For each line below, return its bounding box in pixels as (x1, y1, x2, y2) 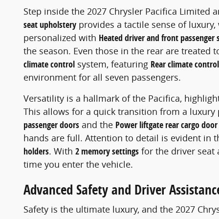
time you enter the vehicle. (23, 158, 133, 171)
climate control (23, 58, 75, 71)
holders (23, 145, 49, 158)
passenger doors (23, 119, 79, 131)
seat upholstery (23, 19, 76, 31)
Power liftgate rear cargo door (115, 119, 218, 131)
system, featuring (75, 58, 151, 70)
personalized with (23, 32, 99, 44)
